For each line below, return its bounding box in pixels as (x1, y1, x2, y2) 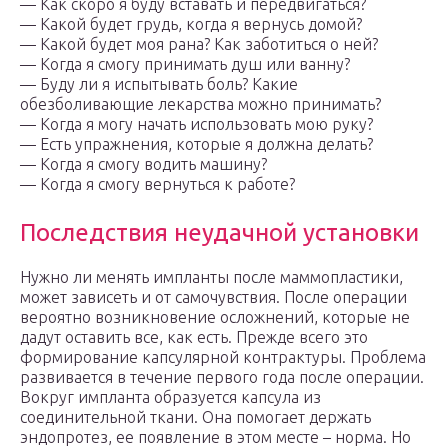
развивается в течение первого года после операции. (20, 368, 424, 387)
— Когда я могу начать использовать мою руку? (20, 115, 373, 134)
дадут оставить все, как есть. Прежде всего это (20, 328, 368, 347)
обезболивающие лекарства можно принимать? (20, 95, 381, 114)
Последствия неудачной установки (20, 219, 419, 247)
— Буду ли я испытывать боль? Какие (20, 75, 298, 94)
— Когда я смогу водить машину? (20, 155, 267, 174)
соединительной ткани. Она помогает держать (20, 408, 371, 427)
